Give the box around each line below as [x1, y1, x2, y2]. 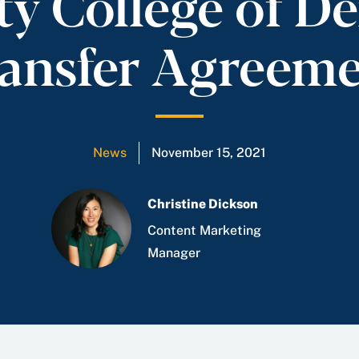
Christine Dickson [147, 196, 258, 212]
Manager [147, 244, 200, 260]
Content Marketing [147, 222, 261, 238]
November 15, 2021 [151, 145, 266, 160]
